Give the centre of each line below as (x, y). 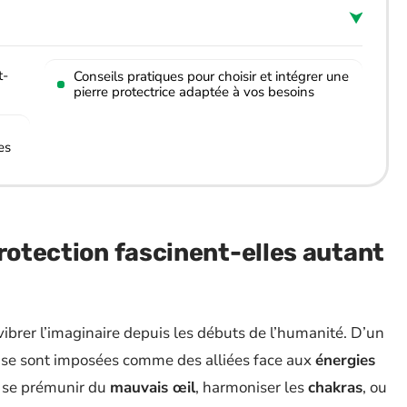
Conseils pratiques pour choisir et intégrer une (211, 76)
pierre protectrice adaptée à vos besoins (194, 92)
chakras (335, 387)
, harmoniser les (252, 387)
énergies (345, 360)
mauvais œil (153, 387)
